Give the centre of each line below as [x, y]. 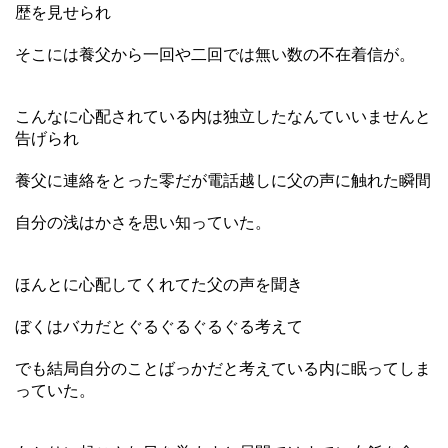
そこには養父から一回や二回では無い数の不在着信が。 [215, 54]
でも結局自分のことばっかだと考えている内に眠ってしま [223, 368]
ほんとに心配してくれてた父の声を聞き [159, 284]
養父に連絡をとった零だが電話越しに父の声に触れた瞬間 [223, 180]
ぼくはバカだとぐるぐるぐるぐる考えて [159, 326]
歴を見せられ [63, 12]
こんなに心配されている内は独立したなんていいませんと [223, 116]
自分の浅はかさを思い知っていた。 [143, 222]
